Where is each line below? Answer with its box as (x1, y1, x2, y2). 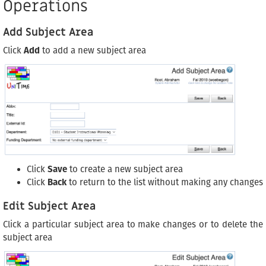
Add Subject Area (3, 26, 93, 40)
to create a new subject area (67, 163, 183, 175)
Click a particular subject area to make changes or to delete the (3, 218, 263, 230)
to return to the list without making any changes (66, 176, 263, 188)
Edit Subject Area (3, 199, 96, 213)
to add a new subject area (40, 45, 146, 56)
